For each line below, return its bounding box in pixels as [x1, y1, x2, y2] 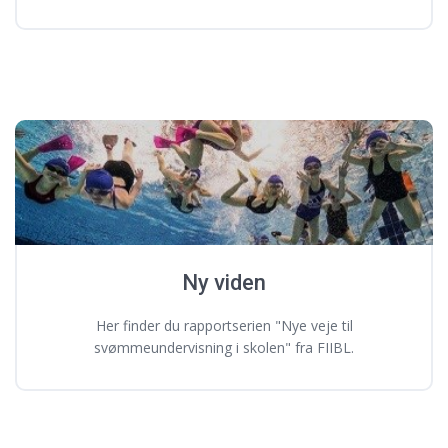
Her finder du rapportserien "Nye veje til [95, 316, 353, 336]
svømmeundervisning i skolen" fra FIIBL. [94, 338, 354, 358]
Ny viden [182, 270, 266, 296]
